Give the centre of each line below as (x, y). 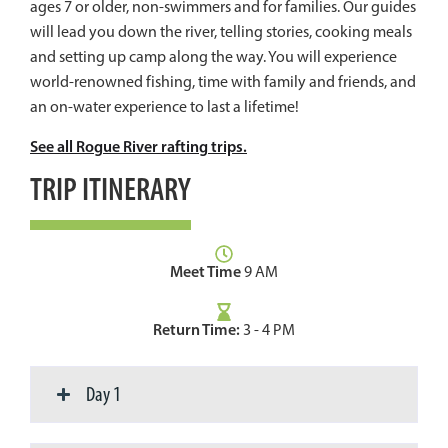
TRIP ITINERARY (110, 189)
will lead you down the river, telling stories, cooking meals (221, 32)
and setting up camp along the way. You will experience (213, 57)
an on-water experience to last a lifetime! (164, 107)
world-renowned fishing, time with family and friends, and (223, 82)
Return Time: (196, 329)
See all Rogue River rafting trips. (138, 145)
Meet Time (205, 271)
